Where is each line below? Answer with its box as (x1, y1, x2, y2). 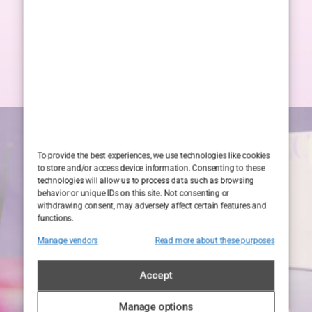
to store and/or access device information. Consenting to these (37, 163, 265, 173)
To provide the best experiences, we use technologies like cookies (37, 150, 270, 161)
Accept (139, 269, 173, 282)
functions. (37, 213, 74, 224)
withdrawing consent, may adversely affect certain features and (37, 201, 267, 211)
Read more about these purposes (155, 235, 275, 246)
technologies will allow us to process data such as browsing (37, 175, 254, 186)
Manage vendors (37, 235, 98, 246)
